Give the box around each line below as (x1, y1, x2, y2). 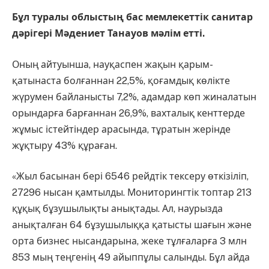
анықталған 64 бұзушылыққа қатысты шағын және (12, 219, 252, 231)
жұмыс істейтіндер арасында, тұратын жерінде (12, 123, 231, 135)
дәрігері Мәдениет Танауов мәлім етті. (12, 28, 205, 39)
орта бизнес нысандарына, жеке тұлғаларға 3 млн (12, 235, 247, 247)
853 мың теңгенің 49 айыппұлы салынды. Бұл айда (12, 252, 250, 264)
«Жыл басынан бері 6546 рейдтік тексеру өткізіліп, (12, 171, 249, 183)
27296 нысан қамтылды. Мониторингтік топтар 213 (12, 187, 252, 199)
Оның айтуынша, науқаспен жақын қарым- (12, 58, 213, 70)
